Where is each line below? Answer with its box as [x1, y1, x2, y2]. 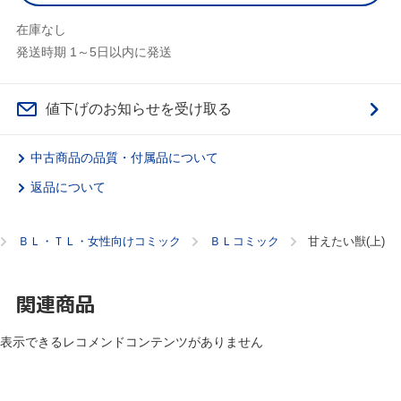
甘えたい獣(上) [308, 235, 385, 249]
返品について [30, 180, 106, 195]
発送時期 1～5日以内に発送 [16, 45, 172, 60]
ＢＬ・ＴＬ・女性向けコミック [18, 235, 181, 249]
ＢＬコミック [209, 235, 279, 249]
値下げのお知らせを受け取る [46, 101, 232, 117]
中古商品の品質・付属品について [30, 150, 218, 166]
